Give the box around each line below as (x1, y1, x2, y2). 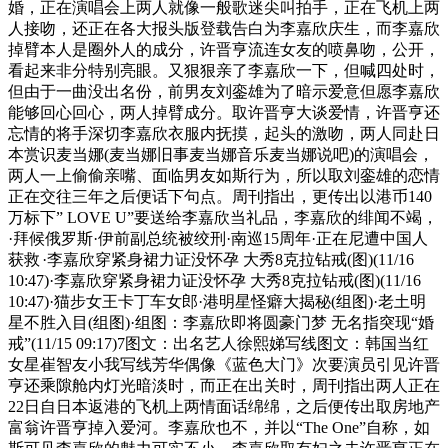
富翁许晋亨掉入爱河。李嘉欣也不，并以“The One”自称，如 (8, 419, 430, 437)
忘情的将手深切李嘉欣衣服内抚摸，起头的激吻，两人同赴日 (8, 125, 440, 143)
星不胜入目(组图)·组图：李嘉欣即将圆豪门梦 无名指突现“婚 (8, 314, 434, 332)
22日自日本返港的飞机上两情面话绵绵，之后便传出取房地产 (8, 398, 440, 416)
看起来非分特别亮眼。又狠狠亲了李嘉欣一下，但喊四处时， (8, 62, 440, 80)
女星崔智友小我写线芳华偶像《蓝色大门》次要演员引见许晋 (8, 356, 440, 374)
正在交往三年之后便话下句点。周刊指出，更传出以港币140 (8, 188, 432, 206)
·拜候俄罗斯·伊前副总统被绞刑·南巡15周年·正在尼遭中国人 (8, 230, 428, 248)
